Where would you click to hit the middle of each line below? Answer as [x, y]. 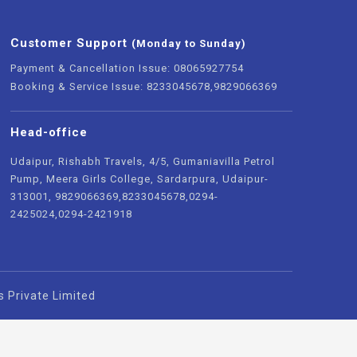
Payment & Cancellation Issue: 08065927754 [127, 68]
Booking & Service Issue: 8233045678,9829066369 [143, 86]
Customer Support [71, 43]
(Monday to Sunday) [188, 43]
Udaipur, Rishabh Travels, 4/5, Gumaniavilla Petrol [142, 161]
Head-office [49, 132]
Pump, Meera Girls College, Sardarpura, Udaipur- [139, 179]
